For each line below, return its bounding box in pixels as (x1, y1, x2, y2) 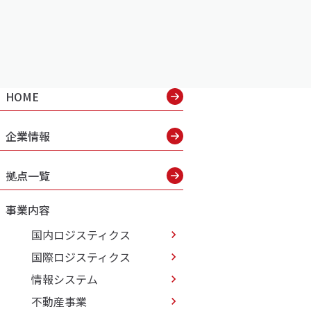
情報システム (31, 271, 98, 287)
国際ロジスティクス (31, 249, 131, 265)
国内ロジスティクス (31, 226, 131, 243)
